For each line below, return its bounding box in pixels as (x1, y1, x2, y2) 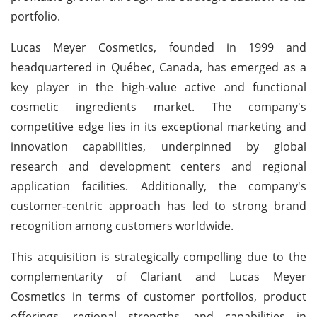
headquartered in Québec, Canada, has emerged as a (11, 59, 306, 75)
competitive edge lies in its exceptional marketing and (11, 118, 306, 134)
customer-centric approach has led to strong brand (11, 197, 306, 214)
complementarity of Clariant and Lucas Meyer (11, 268, 306, 284)
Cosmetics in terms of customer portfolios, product (11, 288, 306, 304)
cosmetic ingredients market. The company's (11, 98, 306, 115)
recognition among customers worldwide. (11, 217, 234, 234)
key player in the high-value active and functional (11, 79, 306, 95)
